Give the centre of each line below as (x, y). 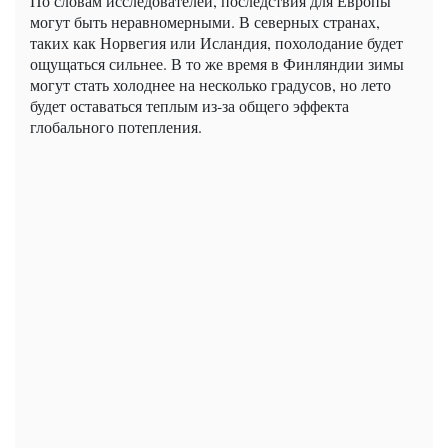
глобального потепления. (116, 126)
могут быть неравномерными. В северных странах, (205, 21)
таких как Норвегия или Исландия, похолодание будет (216, 42)
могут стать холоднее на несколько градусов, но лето (210, 84)
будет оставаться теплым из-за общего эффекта (189, 105)
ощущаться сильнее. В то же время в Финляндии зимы (217, 63)
